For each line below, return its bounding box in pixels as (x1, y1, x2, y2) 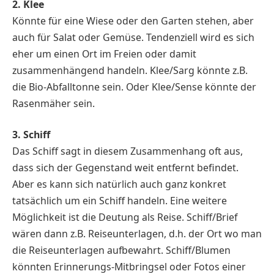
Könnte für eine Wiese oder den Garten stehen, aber (12, 13, 254, 28)
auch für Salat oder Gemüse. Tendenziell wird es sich (12, 30, 254, 44)
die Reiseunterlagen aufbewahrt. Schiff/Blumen (12, 243, 231, 257)
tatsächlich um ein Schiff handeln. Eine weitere (12, 194, 227, 208)
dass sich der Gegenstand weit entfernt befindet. (12, 161, 239, 175)
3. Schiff (12, 128, 50, 142)
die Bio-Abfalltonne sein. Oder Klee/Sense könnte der (12, 80, 256, 94)
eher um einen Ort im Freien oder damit (12, 46, 196, 61)
